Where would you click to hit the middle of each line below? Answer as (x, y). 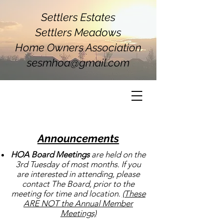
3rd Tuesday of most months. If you (78, 164)
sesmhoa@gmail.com (78, 63)
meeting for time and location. (66, 194)
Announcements (78, 138)
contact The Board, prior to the (78, 184)
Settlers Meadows (78, 32)
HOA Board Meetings (50, 154)
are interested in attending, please (78, 174)
